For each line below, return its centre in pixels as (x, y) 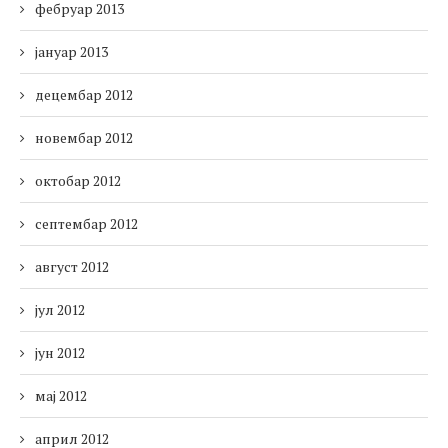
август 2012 (72, 267)
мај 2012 (61, 396)
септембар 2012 (86, 224)
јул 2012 (60, 310)
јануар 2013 (71, 52)
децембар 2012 (84, 95)
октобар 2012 (78, 181)
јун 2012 (60, 353)
